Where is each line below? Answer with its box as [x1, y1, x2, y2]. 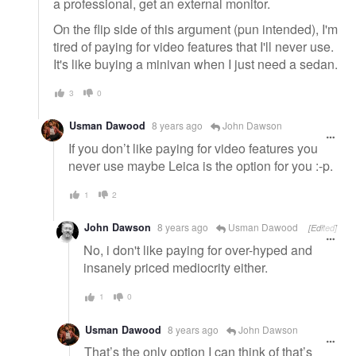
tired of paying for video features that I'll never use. [53, 37, 334, 56]
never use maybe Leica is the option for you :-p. [68, 156, 333, 175]
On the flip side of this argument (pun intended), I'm [53, 19, 338, 38]
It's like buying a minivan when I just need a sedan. [53, 54, 338, 73]
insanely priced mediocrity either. [83, 258, 268, 277]
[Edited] [308, 222, 337, 234]
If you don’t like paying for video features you [68, 138, 318, 157]
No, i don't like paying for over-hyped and [83, 241, 312, 260]
